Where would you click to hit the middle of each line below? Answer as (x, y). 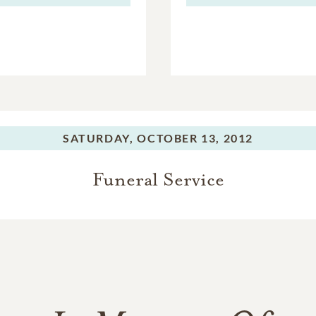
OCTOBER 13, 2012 (195, 138)
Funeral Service (158, 180)
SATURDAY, (98, 138)
